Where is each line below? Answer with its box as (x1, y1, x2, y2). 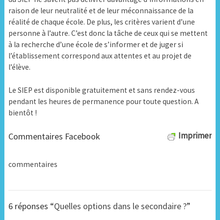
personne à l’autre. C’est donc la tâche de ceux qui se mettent (8, 28, 208, 38)
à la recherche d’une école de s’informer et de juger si (8, 40, 183, 50)
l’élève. (8, 62, 30, 72)
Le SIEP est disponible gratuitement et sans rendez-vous (8, 85, 195, 95)
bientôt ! (8, 108, 37, 117)
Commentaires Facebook (8, 130, 100, 142)
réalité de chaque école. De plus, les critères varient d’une (8, 17, 195, 27)
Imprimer (178, 130, 212, 141)
